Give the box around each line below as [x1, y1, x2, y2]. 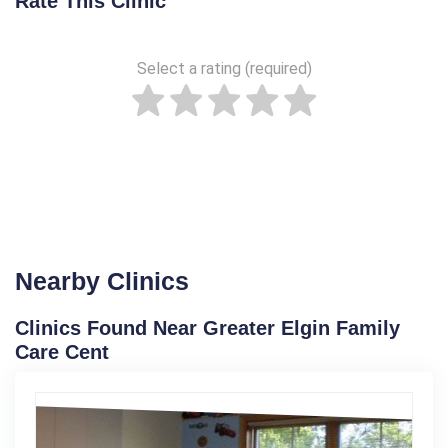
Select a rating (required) [136, 58, 312, 78]
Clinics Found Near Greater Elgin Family [15, 316, 400, 339]
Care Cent [15, 340, 109, 363]
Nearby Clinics [15, 266, 189, 295]
